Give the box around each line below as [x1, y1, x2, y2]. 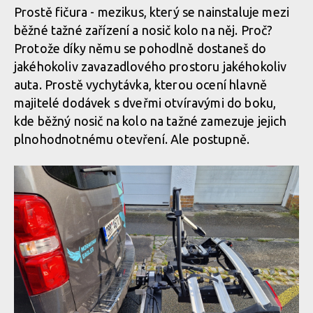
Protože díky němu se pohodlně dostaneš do [14, 41, 267, 55]
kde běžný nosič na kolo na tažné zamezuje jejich [14, 114, 286, 128]
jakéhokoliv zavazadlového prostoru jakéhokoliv [14, 59, 287, 73]
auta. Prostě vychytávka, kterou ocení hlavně [14, 78, 268, 92]
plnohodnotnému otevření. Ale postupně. [14, 132, 253, 146]
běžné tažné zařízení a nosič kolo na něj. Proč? [14, 23, 273, 37]
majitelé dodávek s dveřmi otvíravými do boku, [14, 96, 277, 110]
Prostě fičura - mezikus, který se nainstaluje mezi [14, 5, 290, 19]
